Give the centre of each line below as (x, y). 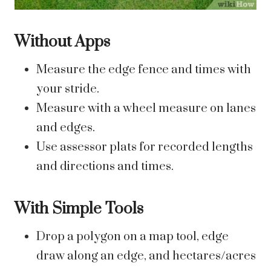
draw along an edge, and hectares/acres (146, 256)
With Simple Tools (79, 209)
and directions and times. (105, 167)
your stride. (68, 90)
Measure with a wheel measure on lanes (146, 109)
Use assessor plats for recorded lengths (145, 148)
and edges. (66, 128)
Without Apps (62, 42)
